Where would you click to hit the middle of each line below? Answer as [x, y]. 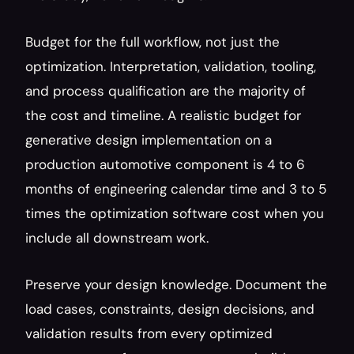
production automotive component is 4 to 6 [165, 164]
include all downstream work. [117, 238]
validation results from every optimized [149, 333]
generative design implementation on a [149, 140]
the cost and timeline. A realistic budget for [163, 115]
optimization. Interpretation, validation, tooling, [171, 66]
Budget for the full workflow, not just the [153, 42]
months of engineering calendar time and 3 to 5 [176, 189]
